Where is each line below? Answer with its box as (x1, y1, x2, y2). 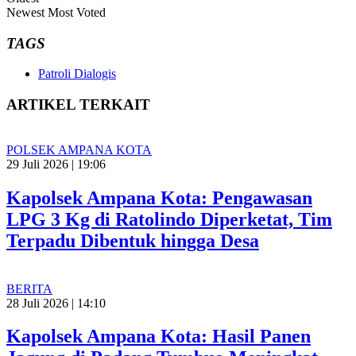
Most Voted (48, 5, 106, 19)
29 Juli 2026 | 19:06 (6, 157, 106, 171)
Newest (6, 5, 44, 19)
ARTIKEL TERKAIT (6, 96, 150, 114)
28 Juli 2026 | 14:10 (6, 296, 106, 310)
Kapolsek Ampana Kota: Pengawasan (6, 187, 312, 208)
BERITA (6, 281, 52, 296)
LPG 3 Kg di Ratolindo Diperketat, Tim (6, 208, 332, 230)
